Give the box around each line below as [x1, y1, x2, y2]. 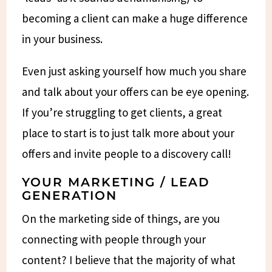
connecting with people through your [22, 231, 206, 246]
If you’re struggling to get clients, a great [22, 104, 223, 120]
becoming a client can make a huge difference [22, 10, 248, 25]
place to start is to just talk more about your [22, 125, 235, 140]
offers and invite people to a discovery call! [22, 146, 232, 161]
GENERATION [22, 188, 118, 203]
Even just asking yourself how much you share [22, 63, 247, 78]
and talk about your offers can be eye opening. [22, 84, 250, 99]
